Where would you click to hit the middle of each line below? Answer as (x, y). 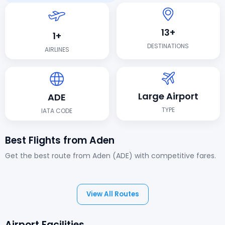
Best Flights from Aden (60, 140)
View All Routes (113, 194)
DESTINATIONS (168, 46)
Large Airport (168, 96)
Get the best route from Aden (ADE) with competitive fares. (110, 155)
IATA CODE (57, 110)
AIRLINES (57, 50)
